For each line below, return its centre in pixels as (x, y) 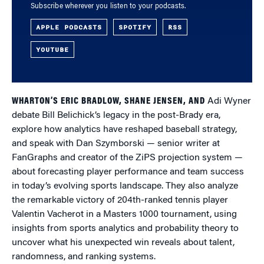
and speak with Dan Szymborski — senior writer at (116, 144)
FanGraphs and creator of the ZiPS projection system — (127, 158)
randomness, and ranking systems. (84, 257)
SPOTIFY (135, 27)
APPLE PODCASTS (69, 27)
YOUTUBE (52, 49)
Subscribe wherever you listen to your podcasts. (108, 6)
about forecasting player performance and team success (128, 172)
